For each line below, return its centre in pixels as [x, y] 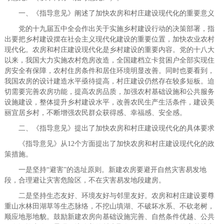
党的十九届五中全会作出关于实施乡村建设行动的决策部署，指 [109, 29]
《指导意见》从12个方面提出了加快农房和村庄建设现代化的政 [109, 144]
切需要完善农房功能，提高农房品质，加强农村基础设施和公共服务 [109, 92]
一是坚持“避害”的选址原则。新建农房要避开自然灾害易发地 [105, 170]
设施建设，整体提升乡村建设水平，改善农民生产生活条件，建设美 [109, 102]
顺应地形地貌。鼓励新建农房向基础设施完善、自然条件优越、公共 [109, 217]
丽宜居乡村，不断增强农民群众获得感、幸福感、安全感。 [95, 113]
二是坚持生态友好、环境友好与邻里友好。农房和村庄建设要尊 [109, 196]
